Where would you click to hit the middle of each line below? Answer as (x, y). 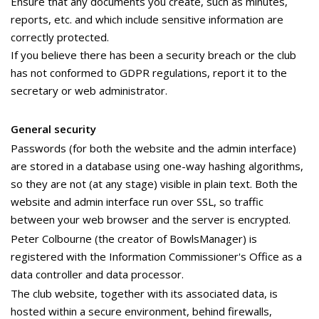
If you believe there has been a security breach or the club (153, 55)
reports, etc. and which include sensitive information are (147, 19)
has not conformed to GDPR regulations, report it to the (149, 73)
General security (53, 129)
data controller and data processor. (97, 274)
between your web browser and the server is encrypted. (151, 219)
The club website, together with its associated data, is (144, 293)
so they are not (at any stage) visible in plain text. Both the (154, 184)
